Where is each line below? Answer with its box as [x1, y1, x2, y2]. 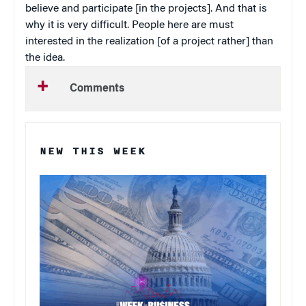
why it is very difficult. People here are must [25, 20, 234, 31]
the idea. [25, 53, 65, 64]
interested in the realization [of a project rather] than [25, 36, 273, 48]
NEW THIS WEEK [40, 143, 146, 160]
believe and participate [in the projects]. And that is [25, 3, 267, 15]
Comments [70, 83, 124, 95]
